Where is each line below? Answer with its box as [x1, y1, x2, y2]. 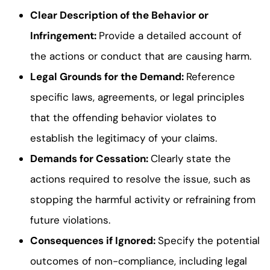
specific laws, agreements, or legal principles [30, 90, 245, 104]
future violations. [30, 213, 110, 227]
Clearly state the [151, 151, 231, 165]
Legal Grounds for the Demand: [30, 69, 186, 83]
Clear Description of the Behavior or [30, 8, 209, 22]
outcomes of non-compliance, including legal [30, 254, 247, 268]
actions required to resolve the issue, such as [30, 172, 251, 186]
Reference [186, 69, 235, 83]
